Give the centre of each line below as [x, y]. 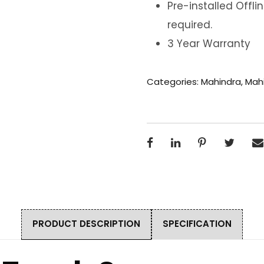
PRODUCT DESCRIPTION [86, 223]
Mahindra [221, 81]
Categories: [174, 81]
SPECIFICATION [197, 223]
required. [189, 24]
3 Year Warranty [209, 43]
